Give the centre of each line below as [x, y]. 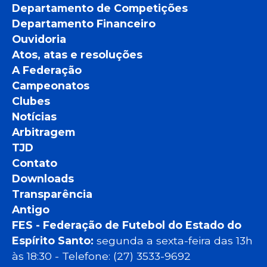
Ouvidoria [39, 39]
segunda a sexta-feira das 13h [175, 241]
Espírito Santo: [54, 241]
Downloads [43, 179]
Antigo [31, 210]
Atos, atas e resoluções [77, 55]
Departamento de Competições [100, 8]
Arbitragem [44, 132]
